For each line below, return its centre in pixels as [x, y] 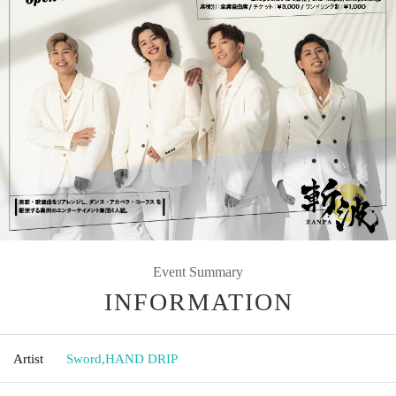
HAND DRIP [141, 358]
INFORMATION [199, 301]
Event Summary [198, 271]
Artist [28, 358]
